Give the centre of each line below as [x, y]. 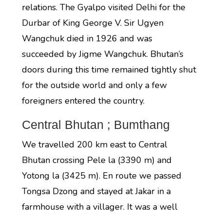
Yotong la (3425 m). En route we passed [101, 176]
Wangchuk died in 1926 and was [87, 38]
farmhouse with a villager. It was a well [100, 207]
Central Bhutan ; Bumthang [96, 125]
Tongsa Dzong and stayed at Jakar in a [96, 191]
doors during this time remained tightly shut [109, 70]
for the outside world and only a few [94, 85]
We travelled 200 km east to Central [94, 145]
